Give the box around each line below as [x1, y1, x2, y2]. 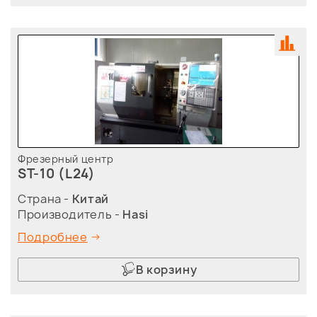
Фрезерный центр [18, 152, 114, 166]
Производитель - [18, 207, 123, 223]
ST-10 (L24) [18, 165, 96, 183]
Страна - [18, 191, 72, 207]
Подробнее [18, 229, 88, 246]
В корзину [135, 262, 197, 278]
